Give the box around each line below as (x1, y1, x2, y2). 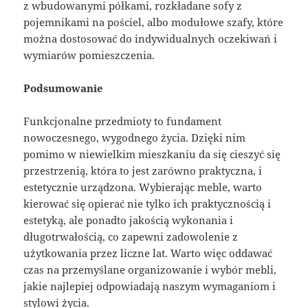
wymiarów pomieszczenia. (23, 47, 155, 62)
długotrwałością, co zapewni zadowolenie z (23, 229, 239, 243)
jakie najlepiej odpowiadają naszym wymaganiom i (23, 278, 276, 293)
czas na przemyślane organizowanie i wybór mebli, (23, 262, 277, 276)
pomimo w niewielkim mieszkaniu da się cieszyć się (23, 146, 281, 161)
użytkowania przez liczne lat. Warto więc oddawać (23, 245, 273, 260)
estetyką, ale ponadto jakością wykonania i (23, 212, 234, 227)
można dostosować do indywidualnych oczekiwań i (23, 31, 278, 45)
